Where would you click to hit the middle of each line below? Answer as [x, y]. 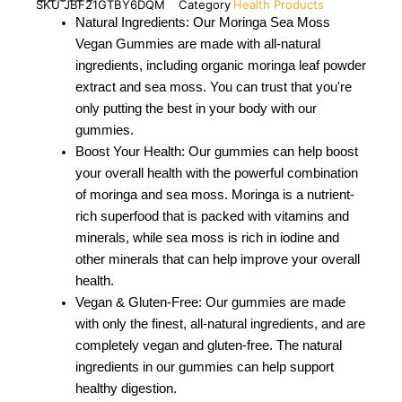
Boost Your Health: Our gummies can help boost [216, 151]
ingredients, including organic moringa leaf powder [220, 65]
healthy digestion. [126, 388]
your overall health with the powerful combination [216, 173]
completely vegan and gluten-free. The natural [208, 345]
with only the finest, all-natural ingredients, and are [220, 323]
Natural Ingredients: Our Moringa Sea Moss [202, 22]
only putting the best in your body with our [196, 108]
